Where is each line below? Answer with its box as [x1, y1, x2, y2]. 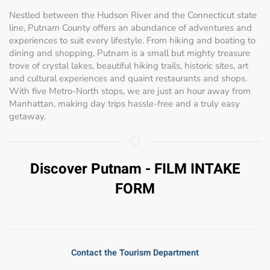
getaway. [9, 110, 46, 122]
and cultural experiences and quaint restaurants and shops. [9, 72, 247, 84]
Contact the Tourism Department [71, 246, 199, 259]
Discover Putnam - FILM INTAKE [30, 158, 240, 180]
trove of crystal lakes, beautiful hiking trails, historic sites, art [9, 59, 248, 72]
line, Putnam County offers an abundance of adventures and [9, 21, 252, 34]
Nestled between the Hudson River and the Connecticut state [9, 8, 257, 21]
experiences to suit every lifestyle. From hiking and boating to [9, 34, 256, 46]
